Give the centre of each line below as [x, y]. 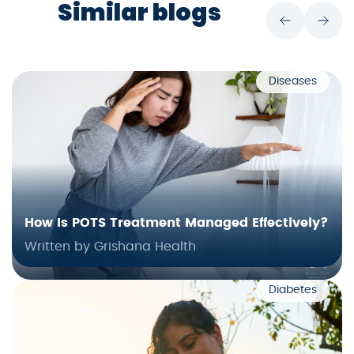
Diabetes [293, 290]
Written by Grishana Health [110, 246]
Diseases [293, 81]
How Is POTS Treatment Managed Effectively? [176, 222]
